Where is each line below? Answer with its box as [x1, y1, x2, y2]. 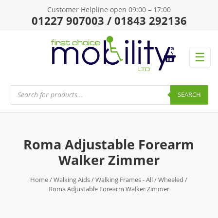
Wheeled [158, 175, 184, 184]
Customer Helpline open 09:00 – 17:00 [47, 5, 171, 14]
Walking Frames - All [95, 175, 153, 184]
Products [9, 83, 38, 92]
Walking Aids [54, 175, 91, 184]
